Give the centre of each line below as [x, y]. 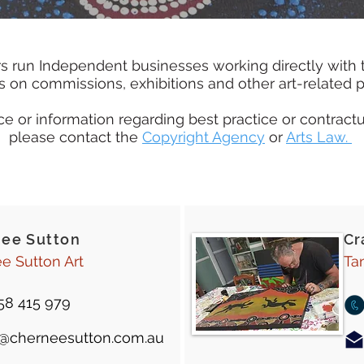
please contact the [76, 137]
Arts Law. [319, 137]
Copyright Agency [204, 137]
